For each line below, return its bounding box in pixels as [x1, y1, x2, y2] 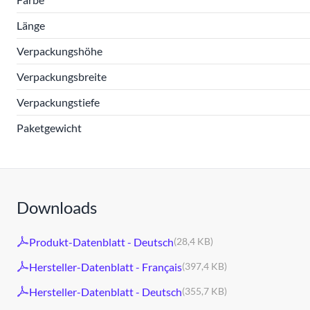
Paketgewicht [17, 121, 82, 134]
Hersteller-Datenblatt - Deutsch [29, 284, 182, 298]
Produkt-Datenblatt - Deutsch [29, 235, 174, 248]
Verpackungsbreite [17, 70, 107, 83]
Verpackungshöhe [17, 44, 102, 57]
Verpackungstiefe [17, 95, 100, 109]
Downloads [17, 197, 97, 217]
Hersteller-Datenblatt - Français [29, 259, 182, 273]
